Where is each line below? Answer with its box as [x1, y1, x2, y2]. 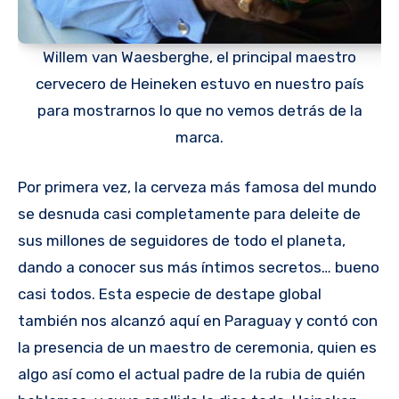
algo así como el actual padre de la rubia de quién [18, 364, 365, 383]
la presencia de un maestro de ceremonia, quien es [18, 338, 377, 356]
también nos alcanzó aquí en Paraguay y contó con [18, 311, 378, 330]
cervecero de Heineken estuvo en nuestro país [35, 75, 364, 94]
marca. [175, 128, 224, 147]
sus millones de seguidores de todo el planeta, [18, 231, 346, 249]
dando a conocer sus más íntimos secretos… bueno [18, 257, 379, 276]
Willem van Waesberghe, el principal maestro [43, 48, 356, 67]
